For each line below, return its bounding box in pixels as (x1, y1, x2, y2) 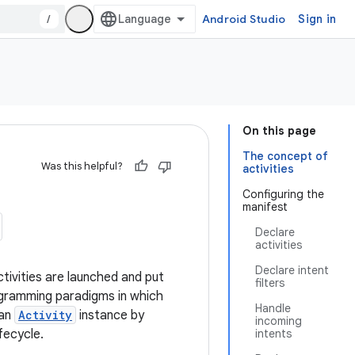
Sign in (298, 12, 336, 26)
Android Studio (201, 12, 286, 26)
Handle (255, 301, 291, 315)
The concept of (242, 149, 328, 163)
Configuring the (242, 187, 324, 201)
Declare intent (255, 263, 329, 277)
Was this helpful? (41, 159, 123, 173)
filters (255, 276, 284, 290)
